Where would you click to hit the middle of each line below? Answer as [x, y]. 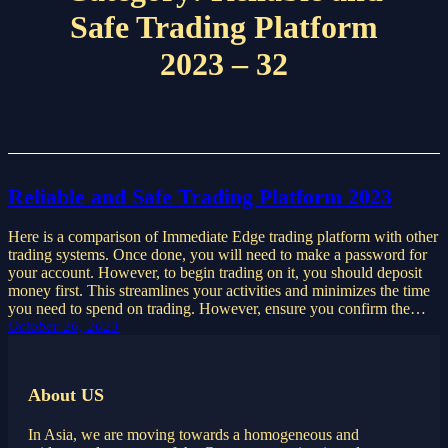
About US [66, 394]
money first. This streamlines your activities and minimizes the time [219, 290]
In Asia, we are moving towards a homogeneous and [193, 434]
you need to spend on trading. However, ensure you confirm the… [217, 308]
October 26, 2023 [63, 325]
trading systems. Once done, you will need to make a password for [217, 254]
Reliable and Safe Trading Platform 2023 [200, 196]
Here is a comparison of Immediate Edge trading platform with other [223, 236]
